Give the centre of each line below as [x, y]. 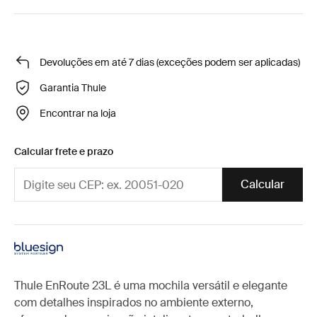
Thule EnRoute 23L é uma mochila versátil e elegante [151, 286]
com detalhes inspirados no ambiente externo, [134, 303]
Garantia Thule [73, 87]
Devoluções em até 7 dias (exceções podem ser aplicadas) [170, 62]
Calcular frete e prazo [64, 151]
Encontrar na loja [78, 113]
